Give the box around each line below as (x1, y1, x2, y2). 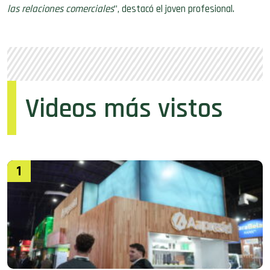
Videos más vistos (25, 92, 223, 127)
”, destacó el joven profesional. (114, 2, 234, 16)
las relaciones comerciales (7, 2, 114, 16)
